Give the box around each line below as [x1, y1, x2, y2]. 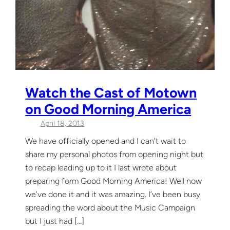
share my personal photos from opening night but [25, 149, 204, 159]
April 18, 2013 [40, 119, 84, 128]
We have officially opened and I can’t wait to [25, 136, 186, 146]
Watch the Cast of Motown [25, 84, 197, 102]
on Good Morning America [25, 101, 191, 118]
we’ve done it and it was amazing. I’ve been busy [25, 189, 201, 199]
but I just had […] [25, 216, 85, 226]
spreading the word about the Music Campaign [25, 202, 196, 213]
